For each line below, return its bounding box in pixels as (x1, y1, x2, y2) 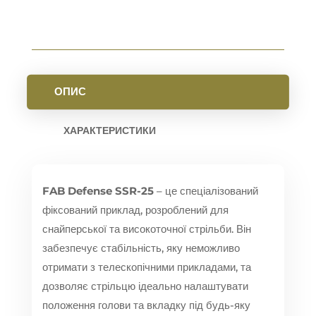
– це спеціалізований (153, 184, 258, 198)
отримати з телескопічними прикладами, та (42, 260, 251, 274)
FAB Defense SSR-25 (42, 184, 154, 198)
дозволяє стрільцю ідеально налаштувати (42, 279, 248, 293)
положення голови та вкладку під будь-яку (42, 298, 250, 312)
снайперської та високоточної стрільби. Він (42, 222, 251, 236)
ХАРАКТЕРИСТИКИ (63, 124, 156, 138)
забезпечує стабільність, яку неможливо (42, 241, 240, 255)
